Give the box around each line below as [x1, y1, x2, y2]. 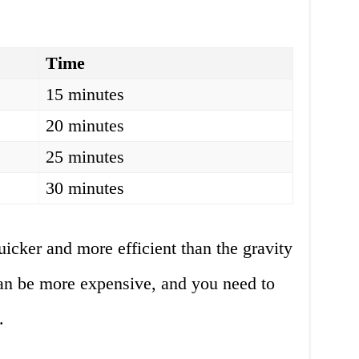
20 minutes [46, 115, 125, 136]
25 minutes [46, 147, 125, 167]
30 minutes [46, 178, 125, 199]
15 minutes [46, 84, 125, 105]
